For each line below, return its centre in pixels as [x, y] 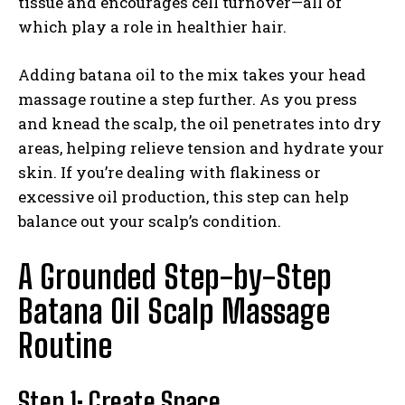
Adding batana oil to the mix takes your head [192, 74]
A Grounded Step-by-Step [175, 277]
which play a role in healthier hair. [152, 26]
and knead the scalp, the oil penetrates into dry [200, 123]
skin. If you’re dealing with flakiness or [170, 172]
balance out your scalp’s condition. [150, 221]
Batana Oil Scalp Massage [174, 311]
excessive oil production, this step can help [184, 196]
